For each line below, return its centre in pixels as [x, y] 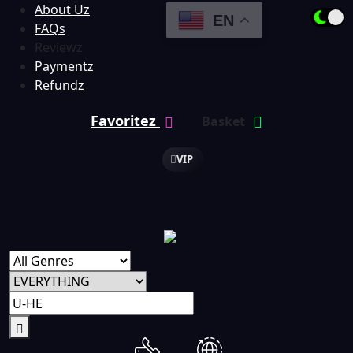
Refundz [59, 85]
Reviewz [59, 47]
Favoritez [125, 121]
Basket [225, 121]
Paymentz [64, 66]
